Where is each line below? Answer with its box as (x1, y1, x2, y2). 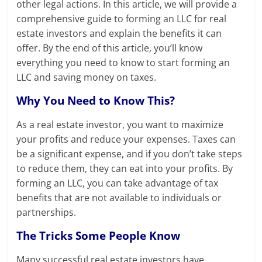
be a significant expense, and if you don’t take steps (16, 147, 243, 161)
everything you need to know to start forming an (16, 56, 230, 70)
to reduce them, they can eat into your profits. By (16, 162, 233, 175)
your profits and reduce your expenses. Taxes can (16, 133, 236, 146)
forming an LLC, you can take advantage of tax (16, 177, 219, 190)
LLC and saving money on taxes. (16, 71, 157, 84)
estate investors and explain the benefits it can (16, 27, 222, 40)
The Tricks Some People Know (16, 227, 181, 244)
